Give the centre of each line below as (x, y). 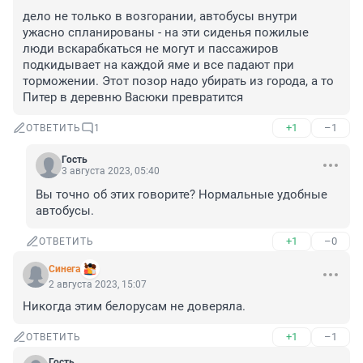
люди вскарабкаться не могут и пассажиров (151, 49)
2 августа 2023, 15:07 (98, 285)
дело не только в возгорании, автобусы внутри (160, 17)
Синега (64, 269)
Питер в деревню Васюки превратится (133, 98)
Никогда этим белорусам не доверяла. (134, 307)
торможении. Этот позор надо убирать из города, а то (178, 81)
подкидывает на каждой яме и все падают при (158, 65)
